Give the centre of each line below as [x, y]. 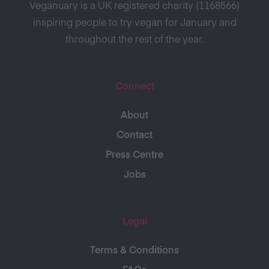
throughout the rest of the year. [134, 38]
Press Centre [134, 153]
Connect [134, 85]
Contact [134, 134]
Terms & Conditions [134, 249]
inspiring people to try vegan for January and [134, 21]
